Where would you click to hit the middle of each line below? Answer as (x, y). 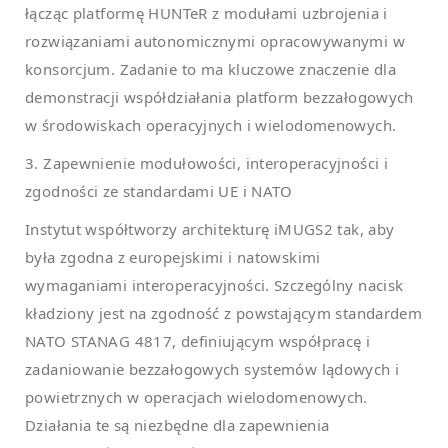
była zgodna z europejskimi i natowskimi (173, 256)
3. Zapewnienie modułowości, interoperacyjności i (206, 162)
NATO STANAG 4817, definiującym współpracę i (198, 340)
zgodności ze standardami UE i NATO (159, 190)
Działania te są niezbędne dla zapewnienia (177, 424)
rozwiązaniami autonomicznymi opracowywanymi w (215, 40)
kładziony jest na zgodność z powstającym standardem (224, 312)
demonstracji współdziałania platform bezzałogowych (219, 96)
